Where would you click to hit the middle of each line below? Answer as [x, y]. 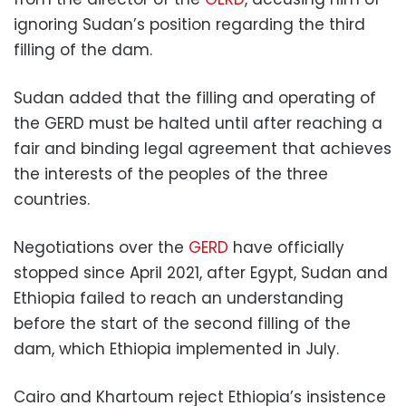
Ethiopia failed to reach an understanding [179, 298]
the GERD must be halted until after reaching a [198, 123]
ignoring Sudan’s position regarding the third [189, 24]
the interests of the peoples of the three [171, 174]
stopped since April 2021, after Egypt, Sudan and [201, 272]
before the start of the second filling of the [182, 323]
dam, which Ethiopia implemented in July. [176, 348]
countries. [52, 199]
